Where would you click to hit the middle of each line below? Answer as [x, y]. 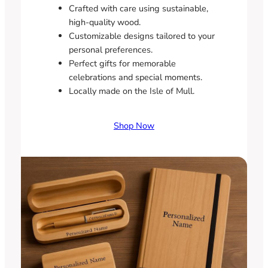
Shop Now [134, 126]
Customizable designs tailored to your [141, 36]
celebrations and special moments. [135, 77]
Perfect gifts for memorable [122, 63]
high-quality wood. [104, 22]
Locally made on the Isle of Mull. [131, 91]
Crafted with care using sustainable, [138, 8]
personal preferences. [110, 49]
